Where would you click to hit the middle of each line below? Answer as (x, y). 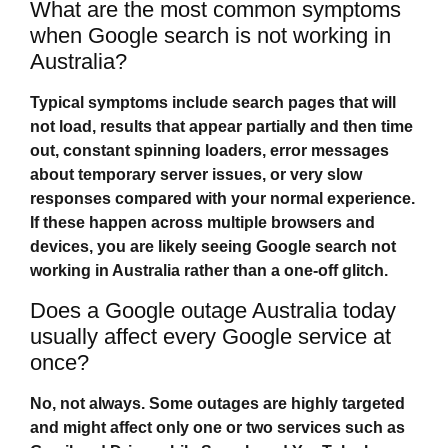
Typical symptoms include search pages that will (213, 103)
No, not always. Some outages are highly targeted (217, 403)
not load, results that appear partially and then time (221, 127)
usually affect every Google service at (210, 336)
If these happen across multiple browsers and (202, 223)
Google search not (326, 247)
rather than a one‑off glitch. (284, 271)
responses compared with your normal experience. (222, 199)
